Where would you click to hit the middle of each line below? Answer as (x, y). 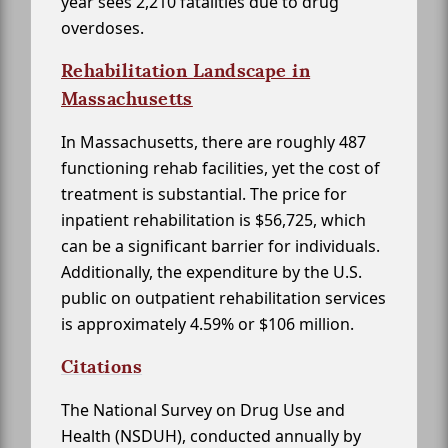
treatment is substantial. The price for (204, 194)
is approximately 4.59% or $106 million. (207, 324)
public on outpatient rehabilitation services (223, 298)
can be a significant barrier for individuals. (220, 246)
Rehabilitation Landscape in (186, 71)
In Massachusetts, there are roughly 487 (213, 142)
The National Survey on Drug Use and (203, 410)
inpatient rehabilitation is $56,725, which (213, 220)
